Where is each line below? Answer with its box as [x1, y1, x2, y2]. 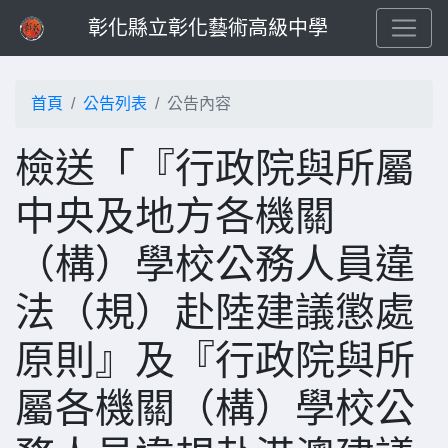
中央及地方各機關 [15, 194, 335, 238]
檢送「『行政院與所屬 [15, 146, 415, 190]
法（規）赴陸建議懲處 [15, 290, 415, 334]
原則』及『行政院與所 [15, 338, 415, 382]
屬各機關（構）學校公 [15, 386, 415, 430]
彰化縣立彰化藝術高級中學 [88, 17, 328, 39]
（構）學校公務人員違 [15, 242, 415, 286]
